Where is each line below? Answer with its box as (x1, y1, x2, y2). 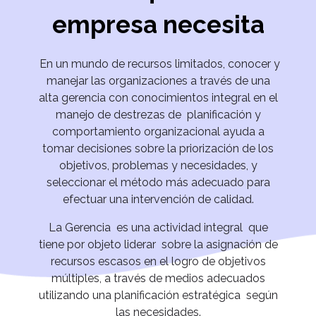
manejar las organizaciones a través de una (46, 73, 270, 87)
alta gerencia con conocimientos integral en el (38, 90, 278, 104)
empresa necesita (51, 10, 265, 39)
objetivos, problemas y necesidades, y (59, 158, 257, 172)
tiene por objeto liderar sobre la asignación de (38, 237, 278, 251)
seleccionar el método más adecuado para (46, 175, 270, 189)
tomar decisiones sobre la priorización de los (42, 141, 274, 155)
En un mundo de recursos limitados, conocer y (36, 56, 280, 71)
